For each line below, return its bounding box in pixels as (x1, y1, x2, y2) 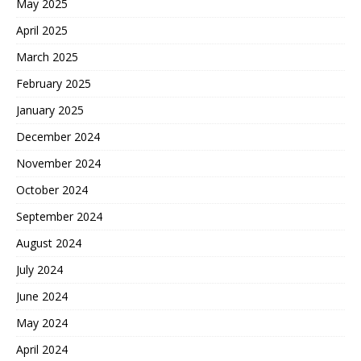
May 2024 (16, 314, 68, 330)
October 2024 (16, 181, 88, 197)
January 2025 (16, 102, 84, 118)
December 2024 (16, 128, 100, 144)
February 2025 (16, 75, 91, 91)
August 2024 (16, 234, 81, 251)
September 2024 (16, 208, 102, 224)
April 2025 (16, 22, 68, 38)
